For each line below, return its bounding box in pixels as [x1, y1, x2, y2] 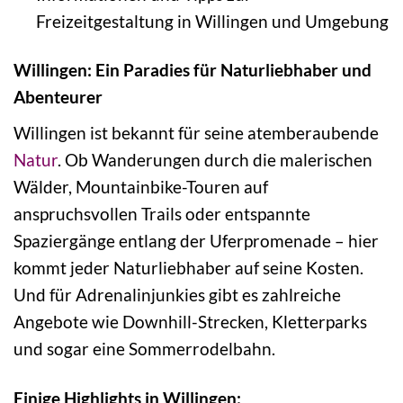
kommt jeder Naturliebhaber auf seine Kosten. [13, 257, 363, 279]
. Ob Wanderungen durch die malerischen [58, 149, 372, 171]
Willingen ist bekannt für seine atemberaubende [13, 122, 379, 144]
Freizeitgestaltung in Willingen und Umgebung [35, 10, 389, 31]
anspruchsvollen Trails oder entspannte [13, 203, 310, 225]
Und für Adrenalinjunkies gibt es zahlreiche [13, 284, 341, 306]
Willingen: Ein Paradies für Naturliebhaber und [13, 59, 372, 81]
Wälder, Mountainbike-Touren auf [13, 176, 268, 198]
